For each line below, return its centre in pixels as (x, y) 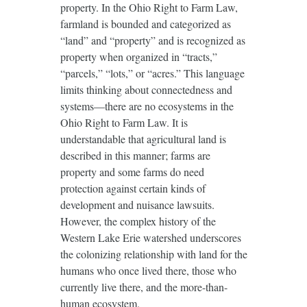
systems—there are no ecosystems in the (147, 106)
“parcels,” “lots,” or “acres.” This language (152, 73)
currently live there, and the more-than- (144, 287)
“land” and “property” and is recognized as (152, 40)
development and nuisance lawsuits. (137, 205)
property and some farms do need (132, 172)
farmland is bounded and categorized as (145, 24)
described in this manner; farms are (135, 156)
